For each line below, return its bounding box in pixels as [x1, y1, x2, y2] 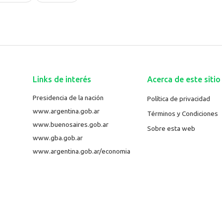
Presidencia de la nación [32, 93, 104, 102]
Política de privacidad [147, 95, 210, 103]
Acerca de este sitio [147, 74, 221, 84]
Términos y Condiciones [147, 110, 218, 118]
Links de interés [32, 74, 91, 84]
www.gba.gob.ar [32, 133, 83, 142]
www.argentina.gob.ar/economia [32, 147, 130, 155]
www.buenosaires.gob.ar [32, 120, 109, 128]
